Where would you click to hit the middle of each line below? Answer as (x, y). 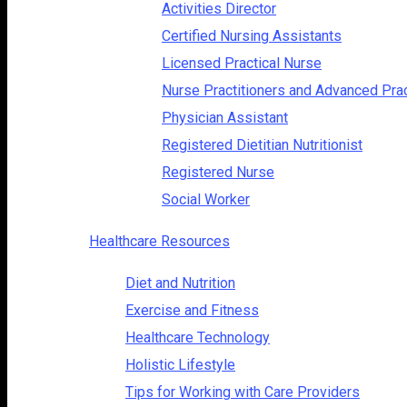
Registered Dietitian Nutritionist (262, 144)
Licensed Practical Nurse (242, 63)
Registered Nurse (218, 172)
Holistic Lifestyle (180, 364)
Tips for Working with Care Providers (243, 392)
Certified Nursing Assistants (252, 35)
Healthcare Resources (159, 241)
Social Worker (206, 199)
